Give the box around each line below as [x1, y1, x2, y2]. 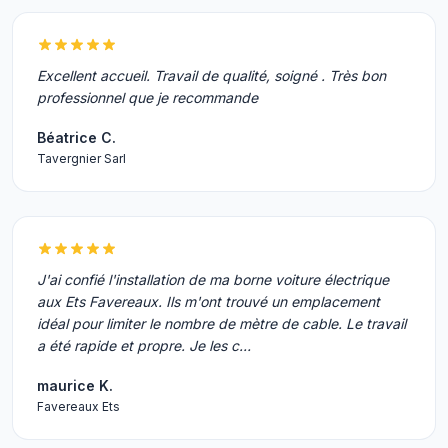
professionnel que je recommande [37, 89, 258, 106]
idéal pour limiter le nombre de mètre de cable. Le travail [37, 315, 406, 332]
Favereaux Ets [37, 399, 120, 414]
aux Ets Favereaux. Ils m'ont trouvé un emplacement [37, 293, 380, 310]
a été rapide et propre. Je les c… [37, 337, 251, 354]
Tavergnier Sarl [37, 151, 126, 166]
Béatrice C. [37, 129, 116, 146]
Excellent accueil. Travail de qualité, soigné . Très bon [37, 67, 386, 84]
